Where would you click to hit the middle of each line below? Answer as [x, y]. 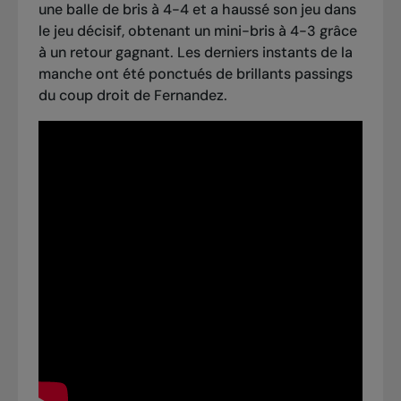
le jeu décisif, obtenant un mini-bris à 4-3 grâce [197, 31]
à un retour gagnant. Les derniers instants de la [195, 53]
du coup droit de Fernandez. [132, 96]
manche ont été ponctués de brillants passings [195, 74]
